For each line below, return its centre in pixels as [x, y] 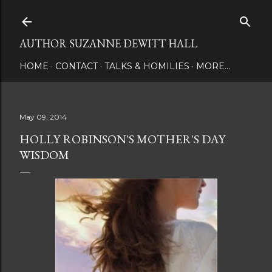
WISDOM [44, 155]
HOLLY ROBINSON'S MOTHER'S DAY [122, 139]
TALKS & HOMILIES [147, 66]
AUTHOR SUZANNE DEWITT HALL [108, 43]
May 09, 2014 [43, 117]
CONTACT [76, 66]
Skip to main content [136, 15]
